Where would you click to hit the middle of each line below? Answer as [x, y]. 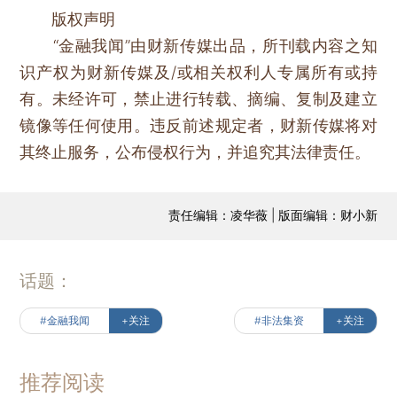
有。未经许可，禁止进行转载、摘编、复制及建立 [198, 98]
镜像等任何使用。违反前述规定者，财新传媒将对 [198, 125]
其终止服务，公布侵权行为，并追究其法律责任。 [195, 152]
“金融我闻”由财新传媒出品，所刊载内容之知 [198, 45]
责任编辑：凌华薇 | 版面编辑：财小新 [272, 214]
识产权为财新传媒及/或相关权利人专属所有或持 [198, 72]
